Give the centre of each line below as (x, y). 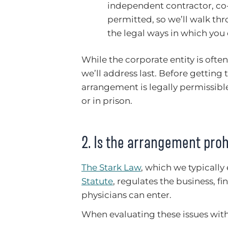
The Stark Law (111, 168)
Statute (97, 181)
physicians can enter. (126, 195)
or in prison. (107, 101)
